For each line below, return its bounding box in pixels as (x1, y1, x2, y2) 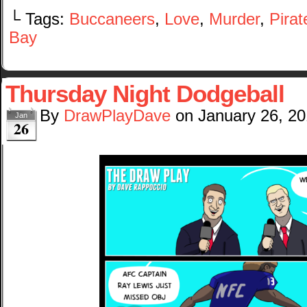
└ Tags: (9, 10, 69, 28)
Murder (209, 10, 260, 28)
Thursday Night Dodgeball (5, 80, 284, 107)
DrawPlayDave (64, 107, 171, 125)
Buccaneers (69, 10, 155, 28)
